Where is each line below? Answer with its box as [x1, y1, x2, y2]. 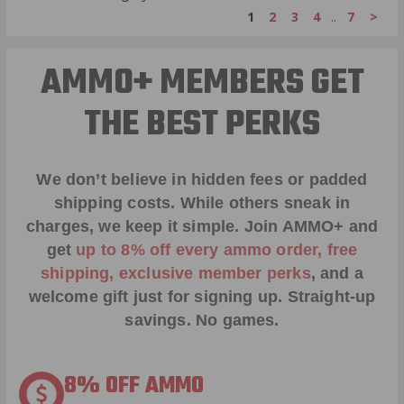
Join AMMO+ [243, 217, 344, 236]
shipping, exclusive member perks [41, 264, 311, 283]
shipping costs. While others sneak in [53, 194, 351, 213]
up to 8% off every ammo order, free [76, 241, 358, 260]
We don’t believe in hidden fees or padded [36, 170, 368, 189]
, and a [310, 264, 363, 283]
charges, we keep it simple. [25, 217, 244, 236]
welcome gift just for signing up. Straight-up [28, 288, 376, 307]
